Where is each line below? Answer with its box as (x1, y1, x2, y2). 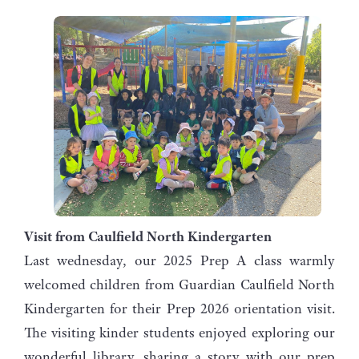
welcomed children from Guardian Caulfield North (24, 275, 335, 293)
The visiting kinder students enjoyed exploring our (24, 323, 335, 341)
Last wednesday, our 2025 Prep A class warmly (24, 251, 335, 269)
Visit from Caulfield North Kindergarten (24, 227, 272, 245)
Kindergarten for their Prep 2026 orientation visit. (24, 299, 335, 317)
